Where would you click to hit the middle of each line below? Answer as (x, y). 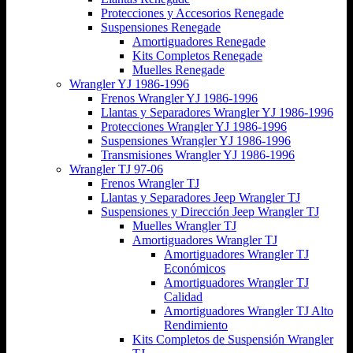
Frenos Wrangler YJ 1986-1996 (179, 98)
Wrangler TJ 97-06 (116, 169)
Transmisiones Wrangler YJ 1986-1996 (198, 154)
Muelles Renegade (178, 69)
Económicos (195, 268)
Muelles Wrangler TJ (184, 225)
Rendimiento (196, 325)
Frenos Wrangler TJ (150, 183)
